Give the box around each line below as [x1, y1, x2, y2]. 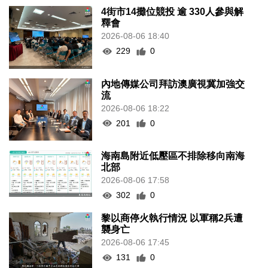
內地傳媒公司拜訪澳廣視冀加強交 [101, 78, 245, 89]
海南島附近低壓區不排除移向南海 [101, 151, 245, 162]
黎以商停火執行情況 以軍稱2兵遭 [101, 213, 243, 224]
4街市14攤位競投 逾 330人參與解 [101, 7, 244, 17]
